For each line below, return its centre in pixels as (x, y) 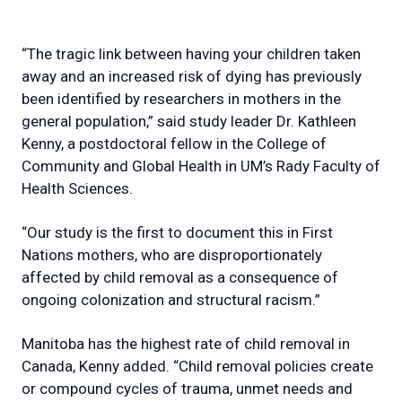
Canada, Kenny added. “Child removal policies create (197, 367)
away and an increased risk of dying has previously (192, 77)
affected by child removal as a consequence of (180, 278)
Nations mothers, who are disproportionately (172, 255)
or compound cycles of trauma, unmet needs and (187, 389)
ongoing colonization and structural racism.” (171, 300)
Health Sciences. (77, 189)
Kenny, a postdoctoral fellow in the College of (174, 144)
